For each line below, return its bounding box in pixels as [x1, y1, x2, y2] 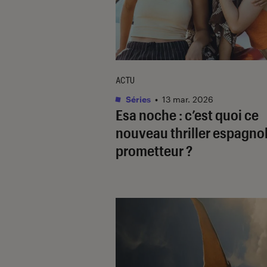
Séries [124, 94, 151, 104]
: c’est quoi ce [176, 105, 259, 123]
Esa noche [116, 105, 176, 123]
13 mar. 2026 [162, 94, 213, 104]
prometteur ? [116, 141, 193, 159]
